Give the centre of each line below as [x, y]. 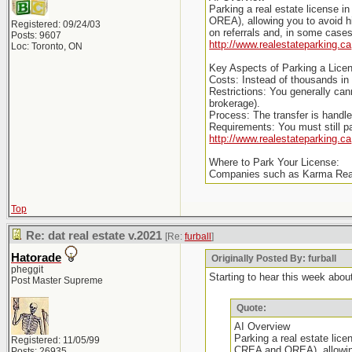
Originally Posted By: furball [273, 258]
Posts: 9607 [36, 35]
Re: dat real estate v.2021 [94, 236]
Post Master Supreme [57, 280]
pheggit [27, 269]
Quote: [250, 308]
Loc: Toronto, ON [47, 46]
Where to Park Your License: [275, 162]
